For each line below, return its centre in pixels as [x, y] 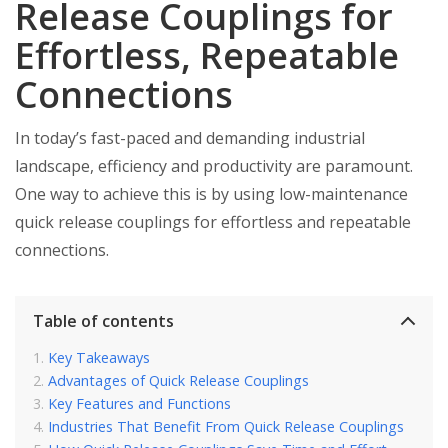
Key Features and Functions [139, 403]
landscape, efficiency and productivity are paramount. [214, 166]
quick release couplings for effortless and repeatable [213, 222]
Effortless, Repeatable [207, 55]
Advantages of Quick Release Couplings [178, 380]
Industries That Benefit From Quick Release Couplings [226, 426]
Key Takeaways [99, 357]
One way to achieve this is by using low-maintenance [211, 194]
